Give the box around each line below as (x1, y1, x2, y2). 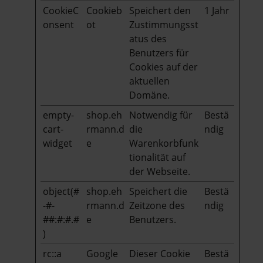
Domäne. (129, 88, 170, 102)
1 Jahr (204, 4, 230, 17)
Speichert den (129, 4, 191, 17)
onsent (43, 18, 74, 31)
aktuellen (129, 74, 170, 87)
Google (86, 247, 118, 260)
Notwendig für (129, 108, 193, 122)
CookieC (43, 4, 79, 17)
